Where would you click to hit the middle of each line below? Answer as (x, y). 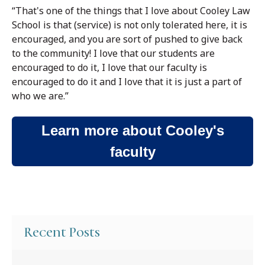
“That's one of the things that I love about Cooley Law (131, 10)
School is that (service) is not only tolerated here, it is (130, 25)
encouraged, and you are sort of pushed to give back (127, 39)
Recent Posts (62, 233)
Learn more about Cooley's (132, 131)
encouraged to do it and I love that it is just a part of (127, 81)
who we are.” (40, 96)
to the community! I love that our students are (113, 53)
